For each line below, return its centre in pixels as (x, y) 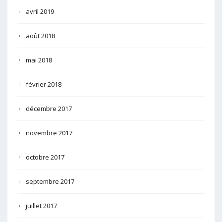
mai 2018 (39, 60)
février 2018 (44, 84)
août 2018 (40, 35)
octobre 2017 (45, 157)
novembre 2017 (49, 133)
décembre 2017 (49, 108)
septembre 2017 (50, 181)
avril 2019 (40, 11)
